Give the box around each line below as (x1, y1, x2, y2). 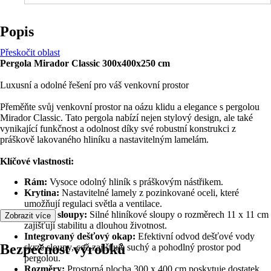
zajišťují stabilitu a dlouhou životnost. (24, 220, 167, 230)
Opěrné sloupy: (24, 209, 90, 220)
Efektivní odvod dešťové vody (135, 231, 255, 241)
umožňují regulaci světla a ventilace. (24, 198, 162, 209)
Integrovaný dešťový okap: (24, 231, 135, 241)
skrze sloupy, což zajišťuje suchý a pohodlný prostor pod (24, 242, 241, 252)
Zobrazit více (5, 211, 51, 220)
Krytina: (24, 188, 59, 198)
